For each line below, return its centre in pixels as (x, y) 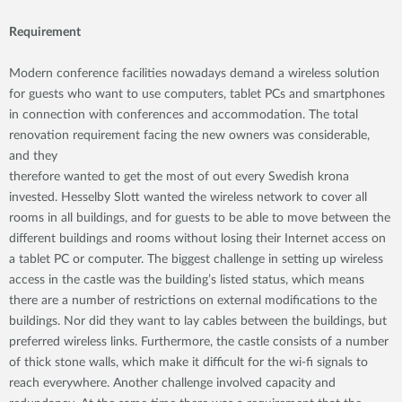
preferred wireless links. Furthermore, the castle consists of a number (199, 342)
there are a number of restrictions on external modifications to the (193, 301)
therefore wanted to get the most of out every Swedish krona (179, 177)
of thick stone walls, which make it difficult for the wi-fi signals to (188, 363)
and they (33, 156)
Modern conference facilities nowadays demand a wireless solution (194, 74)
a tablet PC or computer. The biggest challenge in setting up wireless (196, 259)
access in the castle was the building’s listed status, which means (187, 280)
